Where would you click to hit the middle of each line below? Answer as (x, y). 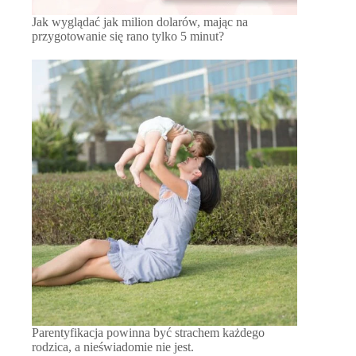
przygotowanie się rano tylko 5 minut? (128, 37)
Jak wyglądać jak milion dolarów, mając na (140, 22)
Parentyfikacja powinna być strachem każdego (148, 332)
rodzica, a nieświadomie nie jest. (113, 346)
